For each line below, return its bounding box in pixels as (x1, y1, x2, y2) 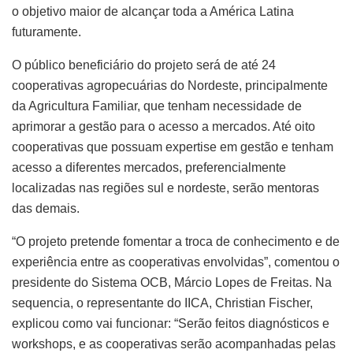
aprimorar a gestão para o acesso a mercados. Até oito (12, 119, 315, 133)
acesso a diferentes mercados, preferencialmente (12, 160, 286, 174)
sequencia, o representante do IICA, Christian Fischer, (12, 295, 313, 310)
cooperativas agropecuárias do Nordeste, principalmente (12, 78, 328, 92)
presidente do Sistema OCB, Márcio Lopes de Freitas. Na (12, 275, 332, 289)
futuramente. (12, 24, 81, 39)
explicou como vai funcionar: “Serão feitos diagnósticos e (12, 316, 329, 330)
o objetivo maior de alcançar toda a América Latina (12, 4, 294, 18)
